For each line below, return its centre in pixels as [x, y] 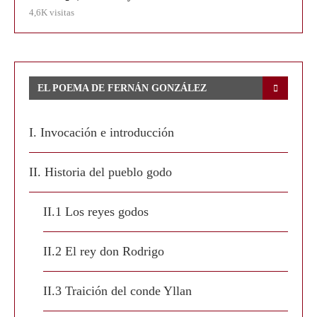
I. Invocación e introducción [102, 132]
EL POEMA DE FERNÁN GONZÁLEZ [122, 88]
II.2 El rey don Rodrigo [104, 251]
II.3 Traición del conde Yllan [117, 291]
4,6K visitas [52, 12]
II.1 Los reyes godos [96, 212]
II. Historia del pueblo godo [100, 172]
